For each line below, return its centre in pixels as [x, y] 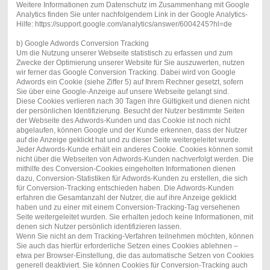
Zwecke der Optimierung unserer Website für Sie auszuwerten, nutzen [130, 63]
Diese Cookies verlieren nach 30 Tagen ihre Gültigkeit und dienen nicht [133, 102]
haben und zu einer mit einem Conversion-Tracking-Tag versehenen [128, 208]
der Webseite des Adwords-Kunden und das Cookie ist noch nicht [123, 121]
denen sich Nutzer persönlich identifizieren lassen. [99, 227]
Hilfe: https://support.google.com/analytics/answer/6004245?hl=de [124, 24]
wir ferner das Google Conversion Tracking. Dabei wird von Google [126, 73]
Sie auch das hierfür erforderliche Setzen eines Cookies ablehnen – [127, 246]
